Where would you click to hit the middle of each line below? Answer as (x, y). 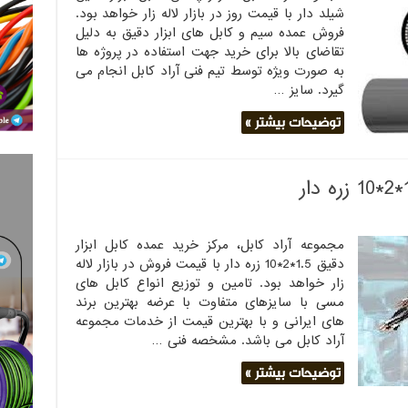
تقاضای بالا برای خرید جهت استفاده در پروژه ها (209, 52)
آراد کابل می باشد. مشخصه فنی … (247, 341)
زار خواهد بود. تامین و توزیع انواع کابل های (209, 283)
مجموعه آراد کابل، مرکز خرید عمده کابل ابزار (209, 245)
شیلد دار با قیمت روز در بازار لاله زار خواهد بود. (209, 14)
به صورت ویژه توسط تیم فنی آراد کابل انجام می (209, 71)
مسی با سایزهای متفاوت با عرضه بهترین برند (209, 302)
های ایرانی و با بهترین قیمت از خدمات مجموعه (209, 321)
